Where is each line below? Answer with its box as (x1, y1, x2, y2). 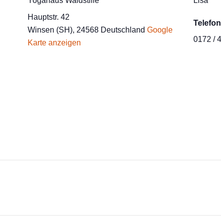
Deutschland (101, 26, 145, 34)
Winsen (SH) (28, 26, 73, 34)
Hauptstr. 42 (28, 13, 70, 21)
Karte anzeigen (28, 38, 81, 47)
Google (147, 26, 173, 34)
